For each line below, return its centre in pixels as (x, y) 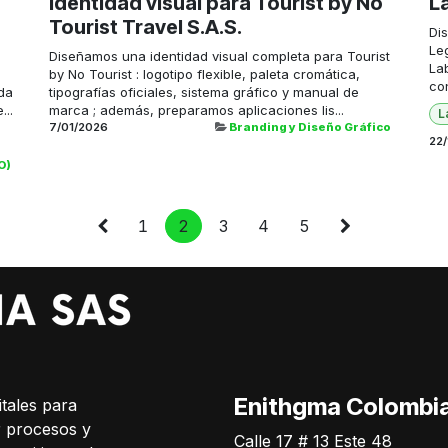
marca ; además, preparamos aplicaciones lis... (196, 110)
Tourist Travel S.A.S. (145, 27)
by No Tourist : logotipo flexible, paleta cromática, (204, 74)
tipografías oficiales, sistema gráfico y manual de (204, 92)
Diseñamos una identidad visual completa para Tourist (219, 56)
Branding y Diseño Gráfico (310, 127)
